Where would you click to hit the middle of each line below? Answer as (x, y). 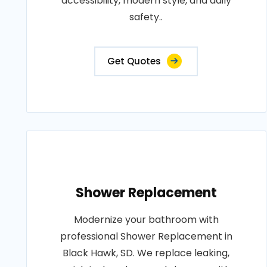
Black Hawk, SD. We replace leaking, (146, 253)
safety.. (146, 17)
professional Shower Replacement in (146, 236)
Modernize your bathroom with (146, 220)
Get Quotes (134, 61)
